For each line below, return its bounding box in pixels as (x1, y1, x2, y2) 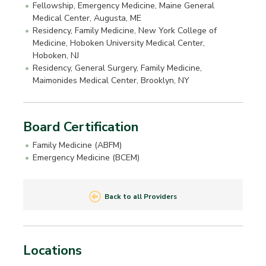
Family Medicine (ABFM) (33, 139, 122, 151)
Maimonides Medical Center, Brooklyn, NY (33, 74, 190, 86)
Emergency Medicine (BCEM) (33, 151, 140, 164)
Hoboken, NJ (33, 49, 80, 61)
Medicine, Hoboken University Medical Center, (33, 36, 205, 49)
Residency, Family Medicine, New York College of (33, 24, 217, 36)
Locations (23, 241, 82, 260)
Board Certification (23, 117, 138, 136)
